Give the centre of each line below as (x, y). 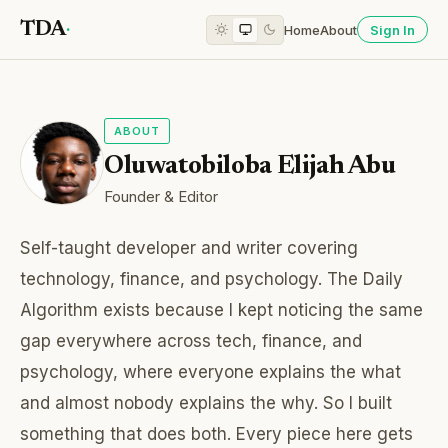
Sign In (392, 29)
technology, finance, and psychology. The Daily (211, 279)
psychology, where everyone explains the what (210, 372)
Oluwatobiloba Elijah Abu (250, 167)
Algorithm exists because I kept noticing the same (221, 310)
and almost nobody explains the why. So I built (206, 403)
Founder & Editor (161, 197)
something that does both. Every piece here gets (216, 434)
